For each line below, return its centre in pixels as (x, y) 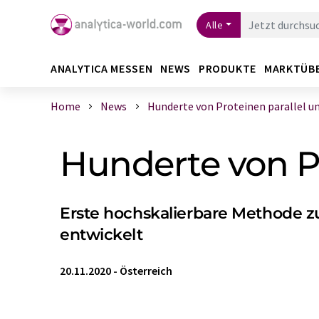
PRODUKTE (227, 68)
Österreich (146, 271)
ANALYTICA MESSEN (102, 68)
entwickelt (101, 235)
